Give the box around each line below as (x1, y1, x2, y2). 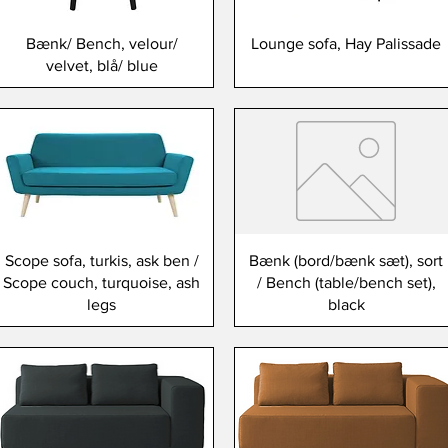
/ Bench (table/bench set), (256, 273, 436, 291)
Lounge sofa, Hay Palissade (251, 34, 442, 52)
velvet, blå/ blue (45, 56, 158, 74)
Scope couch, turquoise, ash (3, 273, 201, 291)
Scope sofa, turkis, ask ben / (4, 251, 199, 269)
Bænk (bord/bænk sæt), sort (249, 251, 444, 269)
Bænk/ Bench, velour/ (25, 34, 178, 52)
